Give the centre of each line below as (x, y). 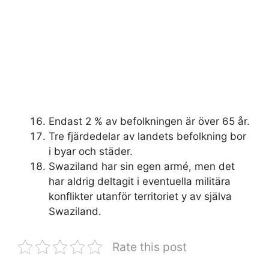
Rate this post (150, 247)
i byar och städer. (91, 152)
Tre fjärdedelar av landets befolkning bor (147, 137)
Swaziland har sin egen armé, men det (142, 167)
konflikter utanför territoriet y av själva (140, 197)
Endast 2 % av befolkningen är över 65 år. (149, 122)
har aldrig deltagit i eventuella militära (140, 182)
